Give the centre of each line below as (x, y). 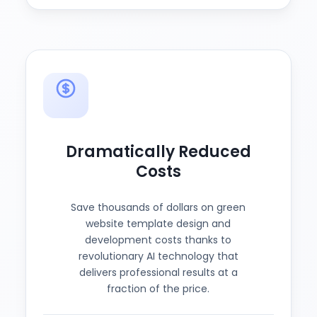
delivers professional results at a (158, 272)
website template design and (158, 224)
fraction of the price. (158, 289)
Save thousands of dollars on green (158, 207)
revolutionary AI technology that (158, 256)
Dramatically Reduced (158, 152)
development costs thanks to (158, 240)
